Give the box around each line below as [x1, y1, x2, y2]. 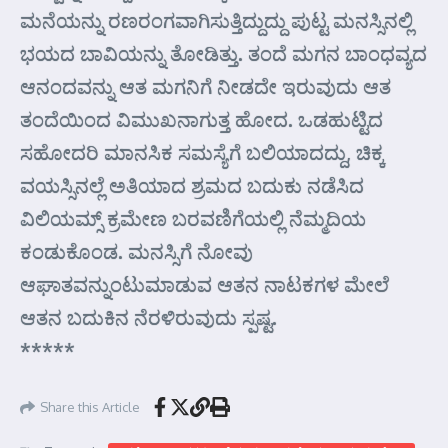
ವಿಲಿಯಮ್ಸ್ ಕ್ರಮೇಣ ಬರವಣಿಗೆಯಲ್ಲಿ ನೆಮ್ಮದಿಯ [20, 205, 366, 231]
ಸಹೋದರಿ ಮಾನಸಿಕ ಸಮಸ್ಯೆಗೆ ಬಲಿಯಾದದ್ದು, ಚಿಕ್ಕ [20, 139, 385, 165]
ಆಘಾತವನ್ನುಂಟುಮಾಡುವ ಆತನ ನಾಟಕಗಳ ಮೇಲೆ [20, 271, 389, 297]
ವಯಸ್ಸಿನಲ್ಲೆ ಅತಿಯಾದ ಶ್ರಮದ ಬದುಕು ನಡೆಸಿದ [20, 172, 364, 198]
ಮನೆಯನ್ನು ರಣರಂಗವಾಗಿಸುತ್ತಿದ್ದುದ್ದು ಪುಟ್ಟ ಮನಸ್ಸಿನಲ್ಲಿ [20, 7, 413, 33]
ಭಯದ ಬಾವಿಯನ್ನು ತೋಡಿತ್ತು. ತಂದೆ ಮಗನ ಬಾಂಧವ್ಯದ [20, 40, 427, 66]
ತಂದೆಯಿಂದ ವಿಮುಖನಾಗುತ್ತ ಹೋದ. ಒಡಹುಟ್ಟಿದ [20, 106, 383, 132]
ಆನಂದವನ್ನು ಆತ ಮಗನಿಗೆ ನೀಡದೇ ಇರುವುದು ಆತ [20, 73, 391, 99]
